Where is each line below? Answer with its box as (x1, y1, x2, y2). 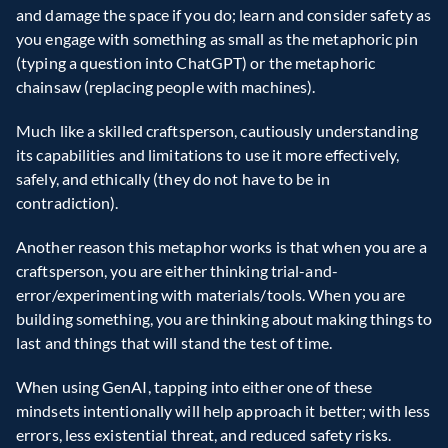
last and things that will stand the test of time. (16, 333, 332, 353)
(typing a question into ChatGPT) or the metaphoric (16, 53, 376, 73)
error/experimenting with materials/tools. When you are (16, 285, 406, 305)
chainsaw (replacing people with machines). (16, 77, 316, 97)
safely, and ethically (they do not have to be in (16, 169, 330, 189)
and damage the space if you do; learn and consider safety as (16, 5, 432, 25)
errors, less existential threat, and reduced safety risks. (16, 425, 391, 445)
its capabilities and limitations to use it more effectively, (16, 145, 400, 165)
